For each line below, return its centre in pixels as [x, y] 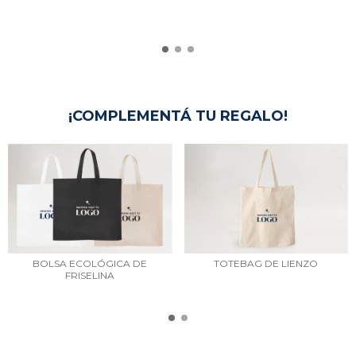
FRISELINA [90, 275]
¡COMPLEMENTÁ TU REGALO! [178, 116]
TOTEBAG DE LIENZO [266, 263]
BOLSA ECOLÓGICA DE [90, 263]
